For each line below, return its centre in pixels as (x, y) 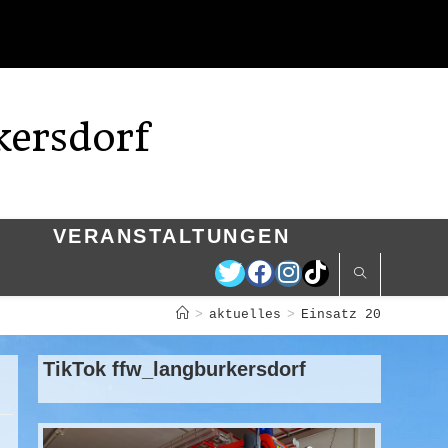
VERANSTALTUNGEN (171, 236)
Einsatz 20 (340, 314)
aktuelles (244, 314)
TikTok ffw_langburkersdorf (174, 369)
